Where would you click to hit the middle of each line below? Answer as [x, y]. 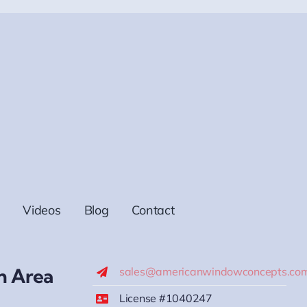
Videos [42, 210]
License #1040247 [165, 298]
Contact [153, 210]
